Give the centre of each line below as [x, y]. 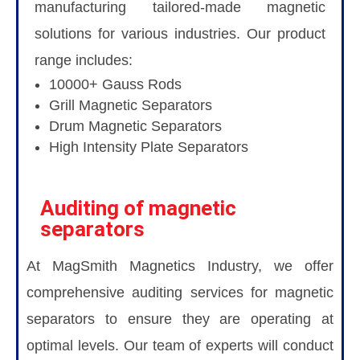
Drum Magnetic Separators [135, 126]
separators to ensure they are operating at [180, 319]
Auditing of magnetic [138, 208]
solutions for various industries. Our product [180, 33]
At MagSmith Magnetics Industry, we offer [180, 266]
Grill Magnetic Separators [131, 105]
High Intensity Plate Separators [149, 147]
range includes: [84, 60]
